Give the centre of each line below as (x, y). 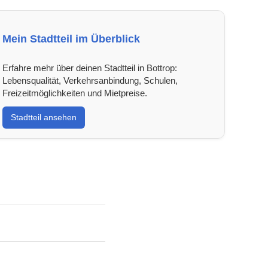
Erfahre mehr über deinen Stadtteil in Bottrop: (89, 68)
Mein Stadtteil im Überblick (71, 39)
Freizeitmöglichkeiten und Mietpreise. (74, 93)
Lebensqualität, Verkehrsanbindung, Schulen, (90, 80)
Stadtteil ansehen (43, 117)
